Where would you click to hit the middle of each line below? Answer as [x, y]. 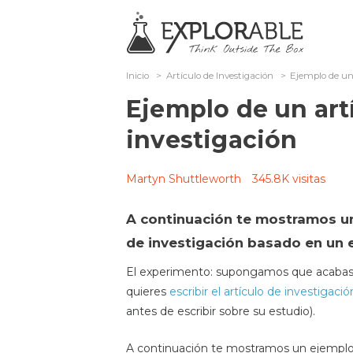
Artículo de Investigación [219, 76]
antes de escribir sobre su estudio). [221, 311]
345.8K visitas [289, 179]
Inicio [137, 76]
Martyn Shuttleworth [184, 179]
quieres [148, 292]
